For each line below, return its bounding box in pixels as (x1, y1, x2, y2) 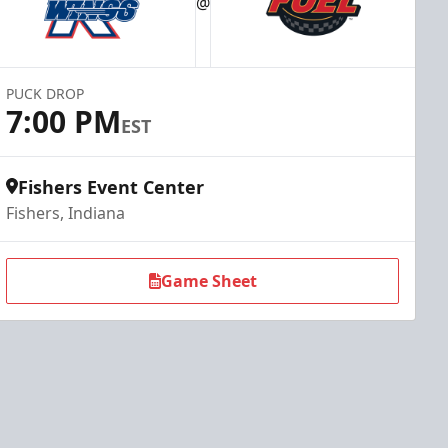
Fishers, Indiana (6, 202, 126, 224)
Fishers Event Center (18, 175, 205, 199)
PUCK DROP (6, 84, 85, 103)
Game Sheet (160, 270, 257, 292)
